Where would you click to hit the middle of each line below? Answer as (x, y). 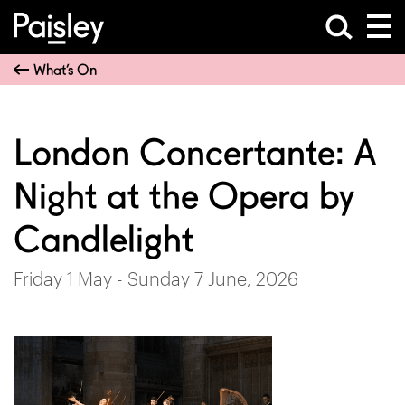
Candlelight (104, 240)
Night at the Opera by (184, 196)
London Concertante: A (195, 153)
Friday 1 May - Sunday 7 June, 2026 (156, 278)
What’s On (65, 70)
